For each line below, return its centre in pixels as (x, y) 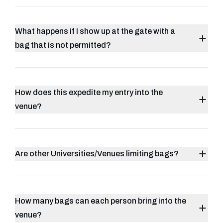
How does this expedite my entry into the (89, 92)
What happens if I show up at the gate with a (95, 31)
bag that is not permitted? (63, 45)
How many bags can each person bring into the (101, 201)
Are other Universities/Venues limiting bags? (97, 154)
